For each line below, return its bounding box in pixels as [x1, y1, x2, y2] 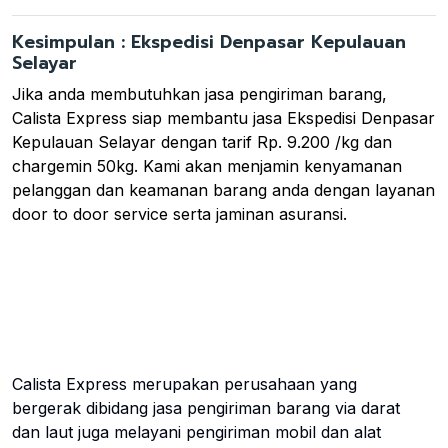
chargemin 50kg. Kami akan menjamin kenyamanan [12, 156, 402, 177]
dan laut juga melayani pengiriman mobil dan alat [12, 422, 381, 443]
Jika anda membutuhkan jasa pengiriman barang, [12, 84, 387, 105]
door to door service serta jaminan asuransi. [12, 204, 347, 225]
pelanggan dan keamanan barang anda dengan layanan [12, 180, 435, 201]
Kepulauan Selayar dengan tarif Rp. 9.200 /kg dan [12, 132, 392, 153]
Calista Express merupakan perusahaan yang [12, 374, 357, 395]
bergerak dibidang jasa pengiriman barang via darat [12, 398, 400, 419]
